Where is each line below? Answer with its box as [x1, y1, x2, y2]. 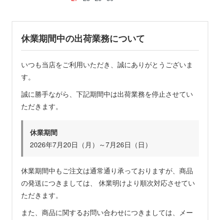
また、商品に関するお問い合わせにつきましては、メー [21, 207, 193, 217]
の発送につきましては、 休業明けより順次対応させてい [21, 178, 195, 188]
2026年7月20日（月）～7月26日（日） [30, 139, 152, 149]
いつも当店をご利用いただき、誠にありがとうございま [21, 59, 193, 69]
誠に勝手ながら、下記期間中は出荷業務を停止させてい [21, 89, 193, 99]
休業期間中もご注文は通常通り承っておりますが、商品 [21, 165, 193, 175]
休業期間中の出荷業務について [21, 32, 145, 45]
